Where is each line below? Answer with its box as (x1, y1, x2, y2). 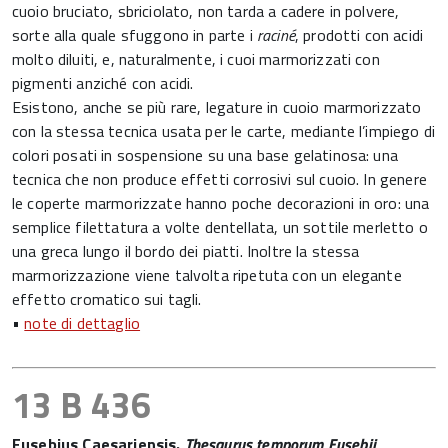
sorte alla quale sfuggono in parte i (12, 23, 257, 47)
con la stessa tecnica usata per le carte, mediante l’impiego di (12, 119, 436, 143)
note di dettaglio (24, 311, 141, 335)
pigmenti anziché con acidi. (12, 71, 194, 95)
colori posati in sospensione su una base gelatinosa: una (12, 143, 398, 167)
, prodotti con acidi (294, 23, 424, 47)
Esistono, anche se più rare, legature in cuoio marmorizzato (12, 95, 422, 119)
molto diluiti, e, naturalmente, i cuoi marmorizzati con (12, 47, 380, 71)
